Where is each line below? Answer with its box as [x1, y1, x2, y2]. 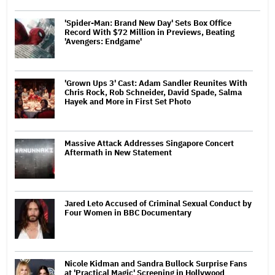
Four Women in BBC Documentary [64, 207, 192, 218]
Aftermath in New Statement [64, 147, 172, 158]
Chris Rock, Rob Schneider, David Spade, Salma [64, 87, 242, 98]
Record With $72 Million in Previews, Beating [64, 26, 234, 37]
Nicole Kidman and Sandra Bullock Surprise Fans [64, 258, 247, 269]
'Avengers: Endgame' [64, 36, 142, 47]
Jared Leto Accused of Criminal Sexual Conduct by [64, 198, 252, 209]
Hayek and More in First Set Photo [64, 96, 191, 107]
